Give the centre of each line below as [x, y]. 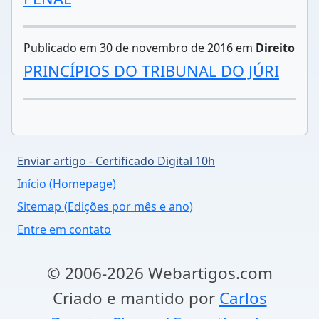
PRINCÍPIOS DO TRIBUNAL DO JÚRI [151, 71]
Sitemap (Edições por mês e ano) [105, 206]
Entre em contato [64, 229]
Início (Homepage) [67, 184]
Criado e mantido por [136, 298]
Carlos [243, 298]
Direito [275, 48]
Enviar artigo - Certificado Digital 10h [116, 161]
